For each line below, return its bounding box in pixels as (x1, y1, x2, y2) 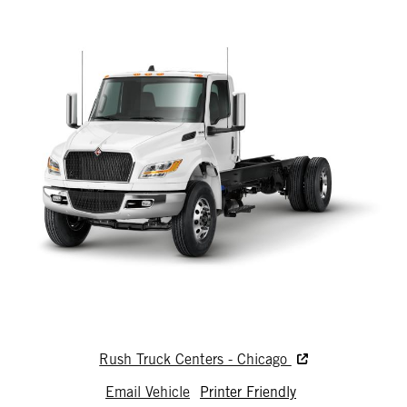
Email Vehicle (105, 383, 190, 401)
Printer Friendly (200, 383, 296, 401)
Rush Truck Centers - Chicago (99, 351, 292, 368)
